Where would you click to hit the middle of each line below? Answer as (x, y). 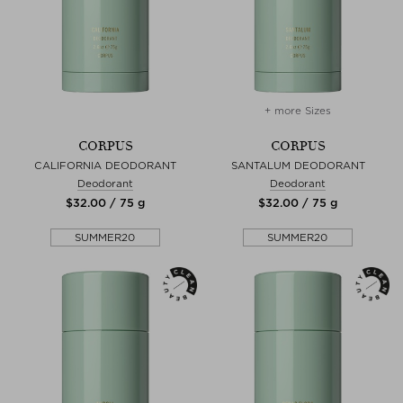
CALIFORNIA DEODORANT (105, 165)
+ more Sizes (298, 110)
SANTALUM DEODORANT (298, 165)
